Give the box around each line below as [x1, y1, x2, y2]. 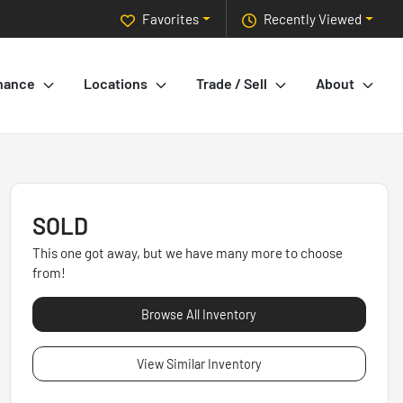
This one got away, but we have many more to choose [31, 245, 343, 262]
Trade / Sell [196, 75, 267, 93]
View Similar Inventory [136, 356, 262, 372]
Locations [84, 75, 148, 93]
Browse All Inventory [141, 307, 257, 323]
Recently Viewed [264, 11, 363, 28]
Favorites [142, 11, 200, 28]
